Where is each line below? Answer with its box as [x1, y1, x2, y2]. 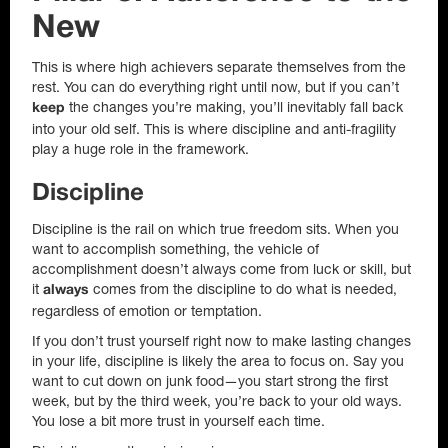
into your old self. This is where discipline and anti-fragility [32, 121, 396, 137]
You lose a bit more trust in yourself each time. [32, 413, 325, 429]
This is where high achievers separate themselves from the [32, 59, 406, 75]
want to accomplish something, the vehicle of [32, 241, 319, 257]
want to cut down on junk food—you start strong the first [32, 373, 388, 389]
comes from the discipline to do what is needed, [89, 281, 397, 297]
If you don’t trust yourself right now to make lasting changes [32, 333, 411, 349]
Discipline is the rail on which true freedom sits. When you [32, 221, 399, 237]
